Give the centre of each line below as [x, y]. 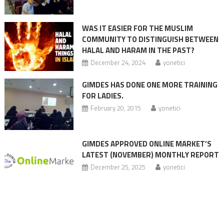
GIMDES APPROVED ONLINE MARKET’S [146, 144]
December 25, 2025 [118, 167]
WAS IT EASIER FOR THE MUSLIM [137, 28]
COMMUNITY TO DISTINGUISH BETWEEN [150, 39]
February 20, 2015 [115, 108]
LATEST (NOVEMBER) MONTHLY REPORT [150, 155]
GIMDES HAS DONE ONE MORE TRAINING [149, 85]
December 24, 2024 [118, 62]
